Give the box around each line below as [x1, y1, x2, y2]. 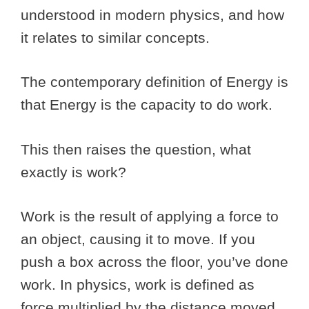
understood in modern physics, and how [21, 6, 284, 23]
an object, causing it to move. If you [21, 231, 255, 248]
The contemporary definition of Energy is [21, 74, 288, 90]
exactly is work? [21, 163, 130, 180]
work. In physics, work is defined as [21, 277, 255, 293]
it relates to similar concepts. [21, 29, 210, 46]
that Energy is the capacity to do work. [21, 97, 272, 113]
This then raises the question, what [21, 141, 251, 157]
